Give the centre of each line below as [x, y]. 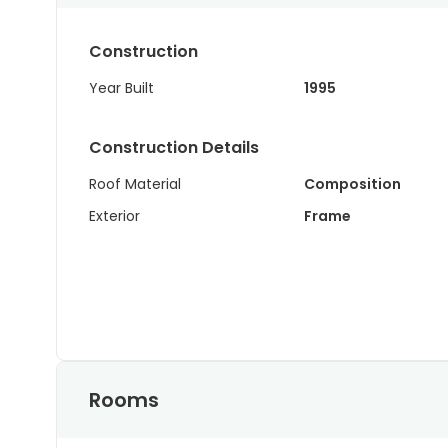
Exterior [114, 216]
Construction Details [174, 147]
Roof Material [135, 184]
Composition [352, 184]
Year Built [121, 88]
